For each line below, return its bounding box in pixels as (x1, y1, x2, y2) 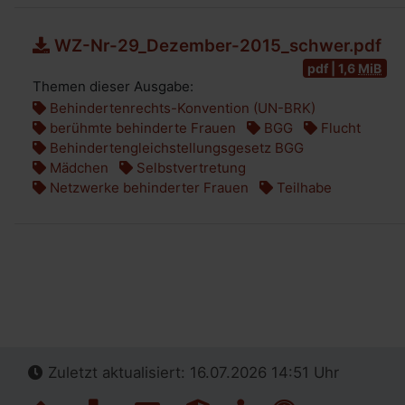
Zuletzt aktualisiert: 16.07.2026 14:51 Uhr (43, 363, 339, 381)
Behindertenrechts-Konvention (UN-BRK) (46, 99, 316, 117)
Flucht (317, 119, 361, 137)
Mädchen (46, 159, 108, 176)
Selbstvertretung (133, 159, 246, 176)
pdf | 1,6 (307, 60, 359, 76)
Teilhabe (273, 179, 332, 196)
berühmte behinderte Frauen (46, 119, 236, 137)
